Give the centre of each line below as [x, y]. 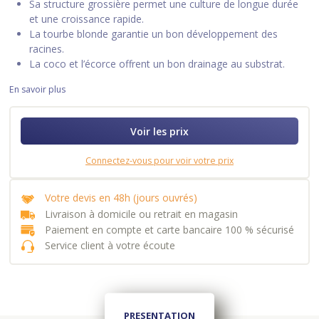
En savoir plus [38, 89]
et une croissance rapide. [87, 19]
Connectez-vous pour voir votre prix [159, 161]
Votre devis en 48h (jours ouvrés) [121, 198]
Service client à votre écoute [110, 246]
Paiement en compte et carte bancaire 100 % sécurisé [170, 229]
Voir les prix [159, 131]
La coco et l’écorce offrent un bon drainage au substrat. [157, 63]
